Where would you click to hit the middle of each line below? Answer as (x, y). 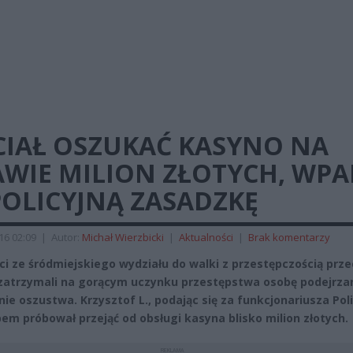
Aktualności (206, 237)
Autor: (67, 237)
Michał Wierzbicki (123, 237)
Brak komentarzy (289, 237)
